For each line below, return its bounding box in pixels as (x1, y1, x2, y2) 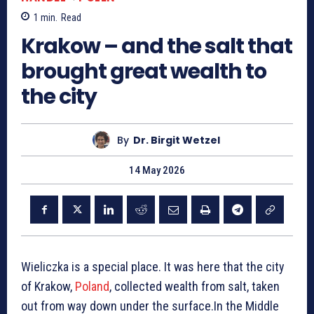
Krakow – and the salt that (21, 32, 292, 62)
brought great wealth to (21, 57, 266, 87)
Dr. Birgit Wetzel (132, 132, 220, 147)
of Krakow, (21, 279, 75, 294)
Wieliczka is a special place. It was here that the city (21, 259, 285, 275)
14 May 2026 (129, 164, 185, 177)
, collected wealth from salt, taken (109, 279, 280, 294)
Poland (75, 279, 109, 294)
